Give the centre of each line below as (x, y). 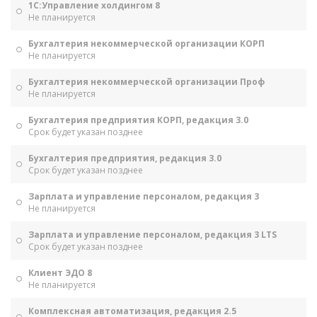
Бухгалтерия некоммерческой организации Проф (146, 82)
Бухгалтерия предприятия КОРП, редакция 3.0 (138, 120)
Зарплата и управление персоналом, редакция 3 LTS (152, 235)
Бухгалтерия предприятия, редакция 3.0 (125, 158)
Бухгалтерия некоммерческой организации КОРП (146, 44)
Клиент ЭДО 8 (60, 273)
